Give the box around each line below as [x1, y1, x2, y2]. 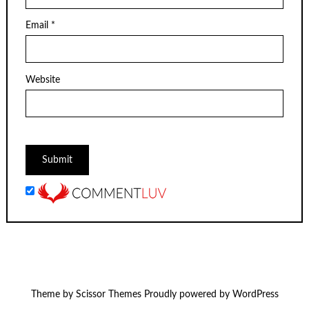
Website [26, 74, 60, 85]
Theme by [30, 290, 76, 300]
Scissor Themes [75, 290, 141, 300]
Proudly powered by [141, 290, 232, 300]
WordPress [232, 290, 279, 300]
